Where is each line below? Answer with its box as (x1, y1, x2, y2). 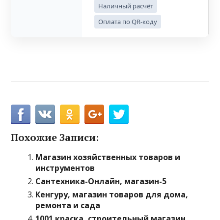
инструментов (35, 163, 95, 173)
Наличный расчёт (98, 1, 154, 10)
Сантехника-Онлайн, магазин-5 (35, 176, 167, 187)
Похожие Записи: (11, 131, 99, 144)
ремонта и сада (35, 200, 101, 211)
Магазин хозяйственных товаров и (35, 152, 181, 163)
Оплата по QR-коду (98, 17, 158, 26)
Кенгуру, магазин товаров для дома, (35, 189, 189, 200)
